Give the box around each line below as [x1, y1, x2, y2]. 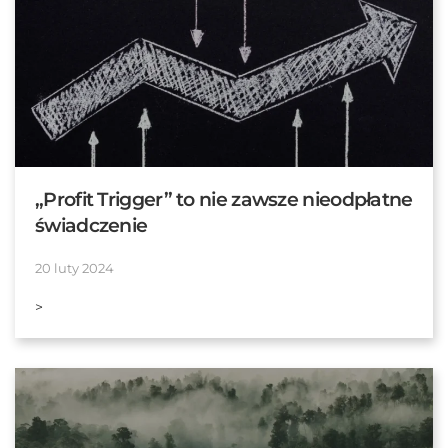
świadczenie [35, 214, 148, 238]
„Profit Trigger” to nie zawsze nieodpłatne [35, 188, 413, 212]
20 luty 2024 [35, 260, 114, 277]
